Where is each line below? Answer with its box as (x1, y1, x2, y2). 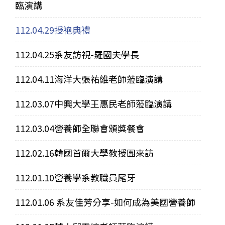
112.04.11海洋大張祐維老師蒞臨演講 (15, 72, 163, 86)
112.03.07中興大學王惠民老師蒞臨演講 (15, 97, 172, 110)
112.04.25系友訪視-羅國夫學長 (15, 48, 139, 61)
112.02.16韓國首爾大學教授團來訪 (15, 146, 154, 160)
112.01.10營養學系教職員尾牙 (15, 171, 136, 184)
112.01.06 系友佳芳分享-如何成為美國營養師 (15, 195, 195, 209)
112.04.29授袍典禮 (15, 23, 90, 37)
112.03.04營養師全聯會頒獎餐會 (15, 122, 145, 135)
